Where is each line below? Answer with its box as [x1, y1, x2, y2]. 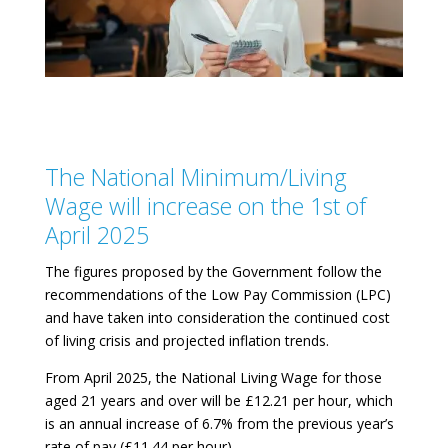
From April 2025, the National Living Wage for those [44, 368, 382, 388]
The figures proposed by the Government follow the [44, 262, 382, 282]
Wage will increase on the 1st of [44, 190, 366, 223]
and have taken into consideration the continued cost [44, 308, 390, 328]
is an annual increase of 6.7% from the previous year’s [44, 414, 394, 434]
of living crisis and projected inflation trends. [44, 331, 329, 351]
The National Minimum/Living [44, 161, 347, 194]
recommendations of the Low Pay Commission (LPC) [44, 285, 391, 305]
